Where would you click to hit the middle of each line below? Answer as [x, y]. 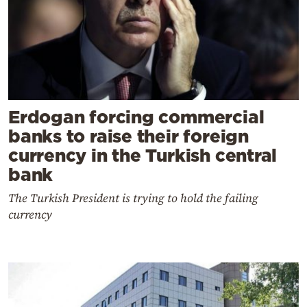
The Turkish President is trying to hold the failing [133, 198]
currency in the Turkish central [143, 156]
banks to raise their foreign [128, 136]
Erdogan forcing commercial [136, 117]
